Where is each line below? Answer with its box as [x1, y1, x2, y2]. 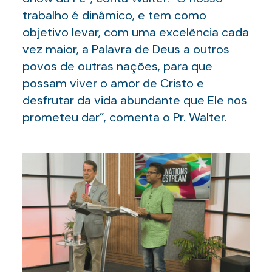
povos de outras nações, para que [22, 58, 212, 74]
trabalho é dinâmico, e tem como [22, 7, 206, 23]
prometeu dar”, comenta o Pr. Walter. [22, 109, 227, 125]
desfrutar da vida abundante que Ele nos [22, 92, 247, 108]
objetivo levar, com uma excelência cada [22, 24, 249, 40]
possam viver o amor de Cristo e [22, 75, 204, 91]
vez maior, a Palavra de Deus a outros [22, 41, 229, 57]
